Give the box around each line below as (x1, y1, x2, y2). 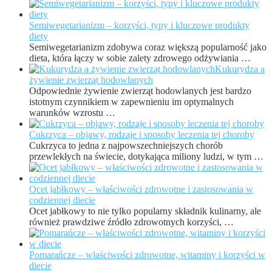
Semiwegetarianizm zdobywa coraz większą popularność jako (29, 42, 267, 53)
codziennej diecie (29, 195, 95, 206)
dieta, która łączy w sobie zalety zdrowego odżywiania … (29, 53, 251, 64)
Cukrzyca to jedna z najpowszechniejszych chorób (29, 140, 223, 151)
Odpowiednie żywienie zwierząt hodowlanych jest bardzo (29, 86, 251, 97)
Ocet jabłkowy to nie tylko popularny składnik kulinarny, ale (29, 206, 261, 217)
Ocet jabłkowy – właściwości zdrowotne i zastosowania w (29, 184, 253, 195)
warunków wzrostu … (29, 107, 115, 118)
